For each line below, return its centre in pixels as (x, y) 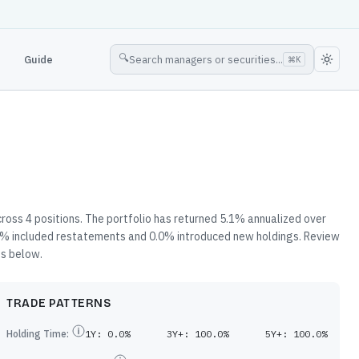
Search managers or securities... (206, 59)
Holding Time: (38, 334)
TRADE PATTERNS (58, 303)
